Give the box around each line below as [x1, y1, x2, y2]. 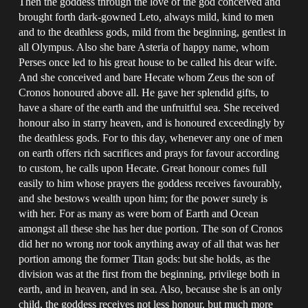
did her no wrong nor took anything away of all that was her [19, 237, 280, 250]
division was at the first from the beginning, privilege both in [19, 267, 280, 280]
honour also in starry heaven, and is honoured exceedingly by [19, 116, 285, 129]
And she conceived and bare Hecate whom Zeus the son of [19, 71, 275, 83]
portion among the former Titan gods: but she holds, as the [19, 252, 271, 265]
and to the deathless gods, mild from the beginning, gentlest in [19, 25, 287, 38]
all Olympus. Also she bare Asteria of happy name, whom [19, 41, 269, 53]
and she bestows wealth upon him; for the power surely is [19, 192, 268, 204]
